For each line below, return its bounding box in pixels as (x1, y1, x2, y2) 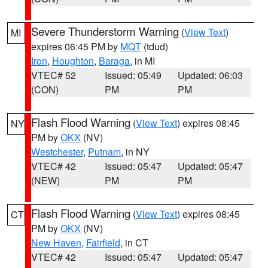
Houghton (52, 54, 94, 68)
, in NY (121, 145, 150, 159)
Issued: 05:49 (104, 68, 162, 82)
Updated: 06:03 (178, 68, 243, 82)
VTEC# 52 (31, 68, 76, 82)
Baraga (99, 54, 130, 68)
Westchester (31, 145, 83, 159)
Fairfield (86, 236, 120, 249)
